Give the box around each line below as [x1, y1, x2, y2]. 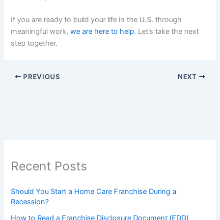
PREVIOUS [21, 72, 60, 81]
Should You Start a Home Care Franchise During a [11, 187, 177, 196]
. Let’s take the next [134, 27, 199, 36]
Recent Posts [11, 158, 87, 173]
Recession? [11, 197, 49, 207]
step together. [11, 39, 58, 48]
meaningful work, [11, 27, 71, 36]
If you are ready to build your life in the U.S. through [11, 15, 182, 25]
